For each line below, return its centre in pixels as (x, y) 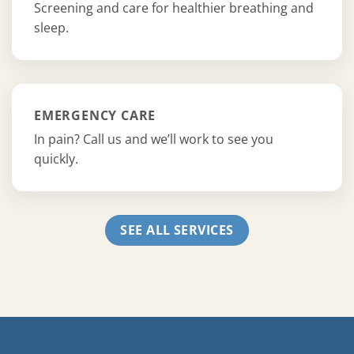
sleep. (51, 27)
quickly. (56, 158)
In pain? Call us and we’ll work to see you (154, 139)
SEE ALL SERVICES (177, 230)
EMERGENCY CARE (95, 115)
